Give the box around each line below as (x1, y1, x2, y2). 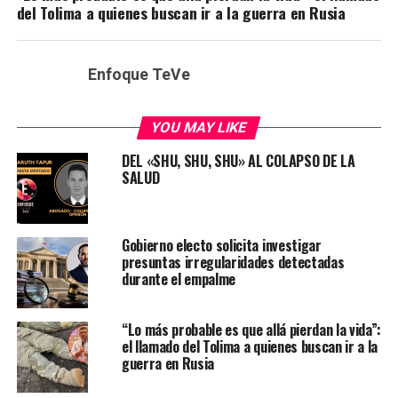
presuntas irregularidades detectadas (121, 251, 345, 274)
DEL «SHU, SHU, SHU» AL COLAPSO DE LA (121, 150, 355, 172)
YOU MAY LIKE (149, 119, 250, 137)
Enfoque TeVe (87, 66, 190, 84)
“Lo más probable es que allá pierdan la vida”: (121, 319, 382, 341)
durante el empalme (121, 268, 236, 291)
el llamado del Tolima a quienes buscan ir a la (121, 336, 378, 358)
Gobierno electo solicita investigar (121, 235, 322, 257)
